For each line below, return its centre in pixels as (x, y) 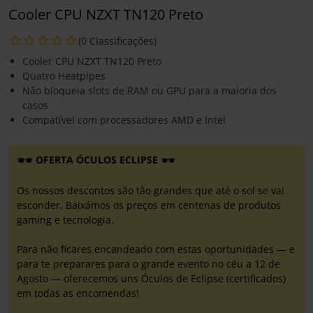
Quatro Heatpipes (64, 75)
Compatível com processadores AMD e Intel (124, 119)
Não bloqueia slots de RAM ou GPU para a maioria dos (150, 90)
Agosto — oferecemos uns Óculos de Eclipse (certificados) (151, 279)
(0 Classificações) (117, 41)
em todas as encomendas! (78, 293)
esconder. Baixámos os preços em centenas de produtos (149, 205)
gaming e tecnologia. (65, 220)
